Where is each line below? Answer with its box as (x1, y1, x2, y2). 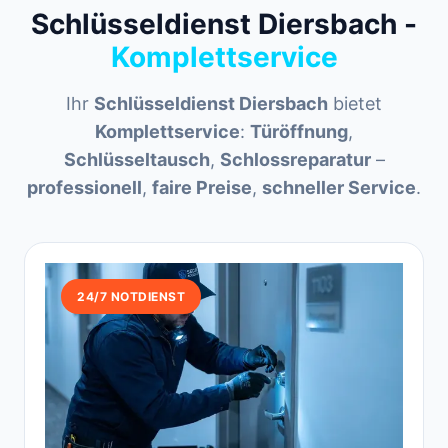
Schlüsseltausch (63, 149, 210, 170)
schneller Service (262, 177, 416, 198)
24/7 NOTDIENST (77, 289, 185, 304)
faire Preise (152, 177, 252, 198)
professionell (27, 177, 142, 198)
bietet (328, 93, 382, 114)
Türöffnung (250, 121, 348, 142)
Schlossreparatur (219, 149, 371, 170)
